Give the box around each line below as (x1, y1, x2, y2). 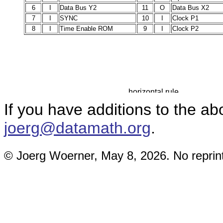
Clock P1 (172, 14, 199, 22)
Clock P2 (172, 24, 199, 32)
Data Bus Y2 (60, 3, 97, 11)
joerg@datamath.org (4, 118, 151, 137)
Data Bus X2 (172, 3, 209, 11)
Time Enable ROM (60, 24, 113, 32)
